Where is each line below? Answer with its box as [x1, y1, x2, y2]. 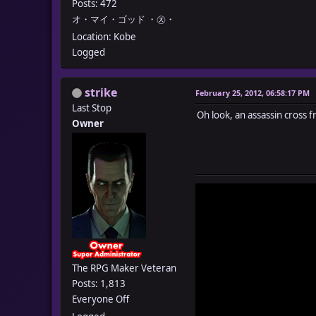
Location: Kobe [72, 30, 136, 43]
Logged [72, 45, 105, 59]
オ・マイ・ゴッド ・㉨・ [72, 12, 175, 25]
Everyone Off [72, 292, 129, 305]
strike [85, 84, 117, 100]
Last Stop [72, 101, 111, 114]
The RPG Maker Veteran [72, 261, 176, 274]
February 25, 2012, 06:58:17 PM [195, 87, 310, 98]
